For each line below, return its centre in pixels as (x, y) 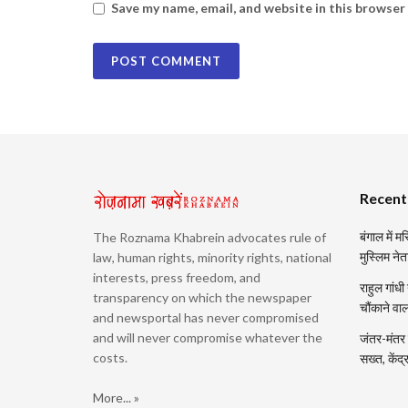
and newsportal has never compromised (206, 317)
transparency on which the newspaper (202, 297)
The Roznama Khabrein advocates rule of (209, 237)
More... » (116, 397)
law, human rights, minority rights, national (212, 257)
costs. (110, 357)
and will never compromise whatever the (208, 337)
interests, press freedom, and (177, 277)
